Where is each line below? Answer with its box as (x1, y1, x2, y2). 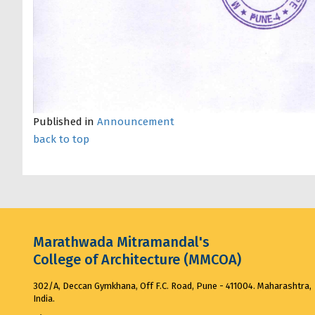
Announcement (97, 115, 174, 129)
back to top (33, 133, 89, 146)
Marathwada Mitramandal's (33, 233, 210, 251)
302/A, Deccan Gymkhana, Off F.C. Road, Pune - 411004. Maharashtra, (33, 281, 311, 292)
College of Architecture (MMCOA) (33, 251, 241, 269)
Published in (33, 115, 94, 129)
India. (33, 293, 55, 304)
